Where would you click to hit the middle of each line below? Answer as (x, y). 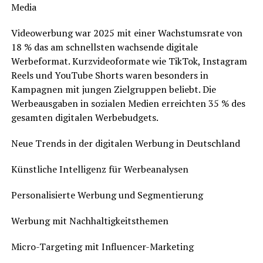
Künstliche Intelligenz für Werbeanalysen (100, 169)
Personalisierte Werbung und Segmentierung (107, 195)
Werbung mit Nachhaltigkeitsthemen (90, 221)
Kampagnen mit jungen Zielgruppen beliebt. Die (113, 90)
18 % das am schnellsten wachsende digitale (104, 47)
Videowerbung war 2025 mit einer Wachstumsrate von (127, 33)
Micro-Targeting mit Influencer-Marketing (102, 247)
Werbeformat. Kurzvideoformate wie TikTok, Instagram (129, 61)
